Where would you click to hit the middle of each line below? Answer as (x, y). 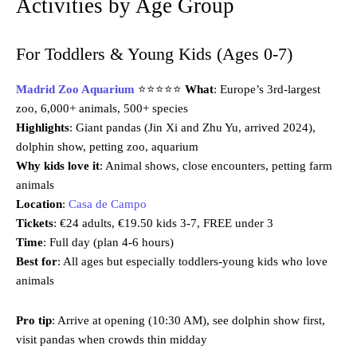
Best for (37, 262)
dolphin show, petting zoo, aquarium (107, 147)
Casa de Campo (108, 204)
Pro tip (34, 321)
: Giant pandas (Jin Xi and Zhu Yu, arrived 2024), (192, 128)
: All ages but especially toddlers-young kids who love (192, 262)
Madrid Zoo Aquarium (75, 90)
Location (39, 204)
